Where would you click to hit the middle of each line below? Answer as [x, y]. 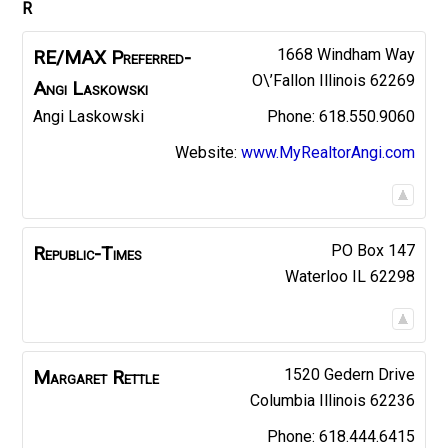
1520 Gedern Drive [349, 374]
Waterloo [316, 276]
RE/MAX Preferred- [112, 57]
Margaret [70, 377]
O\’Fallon [283, 80]
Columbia [282, 400]
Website [204, 152]
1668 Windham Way [345, 54]
